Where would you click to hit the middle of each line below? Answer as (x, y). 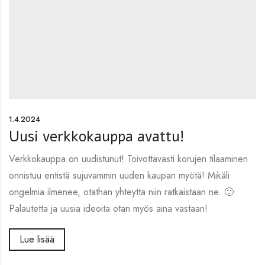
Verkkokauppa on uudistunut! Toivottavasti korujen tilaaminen (128, 159)
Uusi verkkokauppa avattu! (96, 137)
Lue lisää (37, 240)
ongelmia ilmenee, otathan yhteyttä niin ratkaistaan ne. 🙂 (121, 192)
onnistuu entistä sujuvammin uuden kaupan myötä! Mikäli (119, 176)
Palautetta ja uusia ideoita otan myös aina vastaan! (108, 209)
